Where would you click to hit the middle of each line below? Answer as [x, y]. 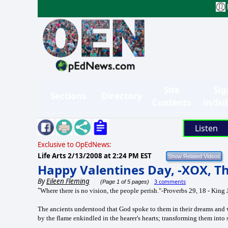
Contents [172, 102]
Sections [68, 96]
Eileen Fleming [68, 181]
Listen [206, 128]
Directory [122, 96]
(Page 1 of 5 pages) [124, 181]
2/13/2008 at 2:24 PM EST [110, 155]
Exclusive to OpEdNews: [75, 144]
